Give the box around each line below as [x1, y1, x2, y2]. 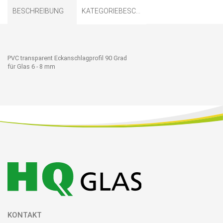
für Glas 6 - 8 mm [7, 63, 57, 71]
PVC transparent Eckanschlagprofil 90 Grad [7, 54, 127, 62]
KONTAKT [7, 211, 42, 220]
